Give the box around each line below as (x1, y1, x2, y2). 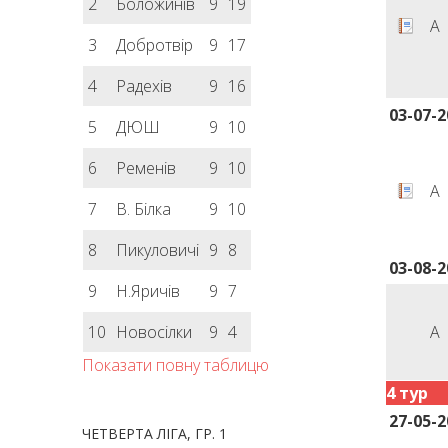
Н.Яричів (116, 280, 181, 302)
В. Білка (116, 198, 172, 220)
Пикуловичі (116, 239, 200, 261)
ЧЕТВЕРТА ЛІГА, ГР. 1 (82, 424, 228, 443)
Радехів (116, 75, 173, 97)
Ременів (116, 157, 177, 179)
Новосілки (116, 321, 193, 343)
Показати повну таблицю (82, 354, 270, 376)
